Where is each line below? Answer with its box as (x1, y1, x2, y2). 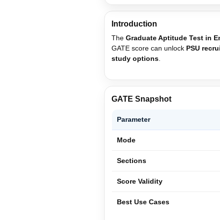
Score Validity (117, 177, 163, 185)
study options (111, 54, 159, 62)
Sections (117, 156, 146, 165)
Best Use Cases (117, 197, 169, 206)
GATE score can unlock (111, 44, 186, 52)
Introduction (111, 19, 157, 28)
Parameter (117, 115, 150, 123)
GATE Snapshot (111, 94, 171, 103)
